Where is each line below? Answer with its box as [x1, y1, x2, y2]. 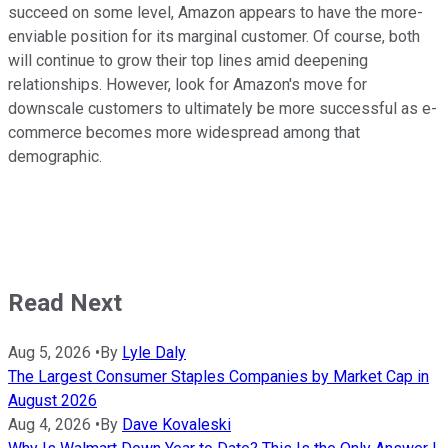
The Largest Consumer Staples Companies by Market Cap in [8, 367, 429, 387]
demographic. [8, 147, 102, 167]
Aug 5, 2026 [8, 343, 91, 363]
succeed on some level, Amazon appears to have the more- [8, 3, 423, 23]
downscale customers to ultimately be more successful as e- [8, 99, 437, 119]
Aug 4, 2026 [8, 415, 91, 435]
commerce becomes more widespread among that [8, 123, 360, 143]
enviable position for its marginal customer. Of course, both [8, 27, 420, 47]
